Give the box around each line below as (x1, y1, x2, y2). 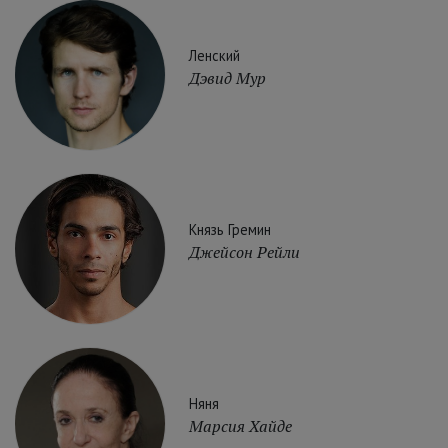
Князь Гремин (189, 219, 271, 239)
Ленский (189, 45, 240, 65)
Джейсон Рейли (189, 240, 300, 263)
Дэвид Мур (189, 66, 266, 89)
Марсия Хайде (189, 414, 292, 437)
